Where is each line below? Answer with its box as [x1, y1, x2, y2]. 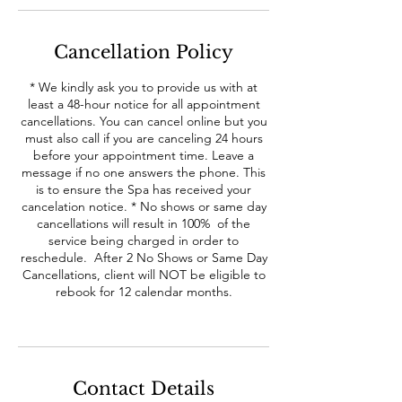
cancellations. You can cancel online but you [20, 113, 267, 130]
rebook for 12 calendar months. [55, 284, 232, 301]
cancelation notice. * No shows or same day [21, 198, 267, 215]
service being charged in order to [48, 232, 239, 249]
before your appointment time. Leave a [33, 147, 254, 164]
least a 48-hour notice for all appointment [27, 96, 260, 113]
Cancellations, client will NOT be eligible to [22, 267, 266, 284]
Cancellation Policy [54, 41, 233, 64]
